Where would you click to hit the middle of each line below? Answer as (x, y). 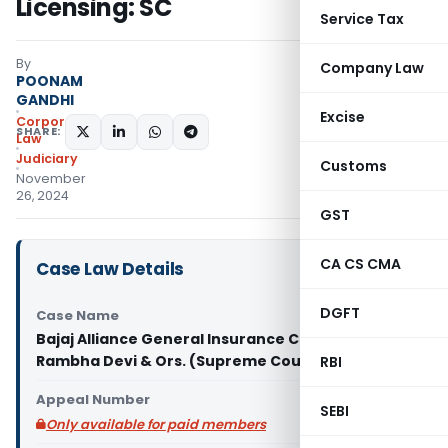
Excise (342, 117)
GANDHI (45, 100)
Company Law (372, 68)
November (51, 178)
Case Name (77, 315)
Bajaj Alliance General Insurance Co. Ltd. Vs (200, 339)
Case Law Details (110, 269)
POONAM (49, 81)
